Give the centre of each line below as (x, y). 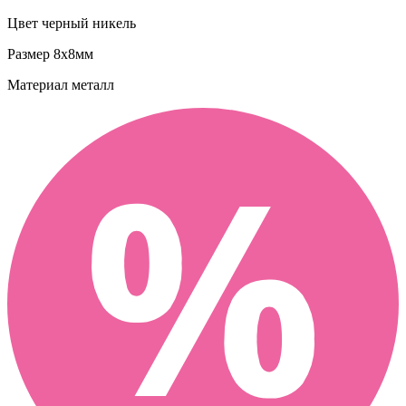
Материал (38, 84)
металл (91, 84)
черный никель (87, 23)
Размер (29, 53)
